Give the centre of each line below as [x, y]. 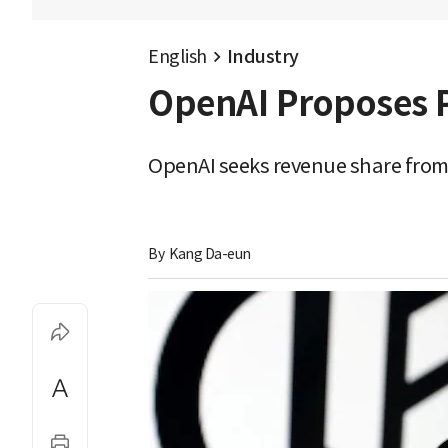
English [177, 56]
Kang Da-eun [210, 253]
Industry [262, 56]
